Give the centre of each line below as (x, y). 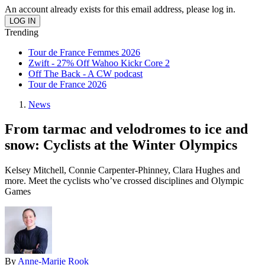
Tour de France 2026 (67, 84)
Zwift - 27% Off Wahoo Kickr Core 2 (99, 63)
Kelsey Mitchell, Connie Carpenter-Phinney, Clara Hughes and (122, 170)
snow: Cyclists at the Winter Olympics (121, 145)
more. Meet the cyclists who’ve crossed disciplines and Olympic (124, 181)
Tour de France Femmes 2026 (84, 52)
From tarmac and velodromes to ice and (126, 129)
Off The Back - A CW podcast (85, 73)
